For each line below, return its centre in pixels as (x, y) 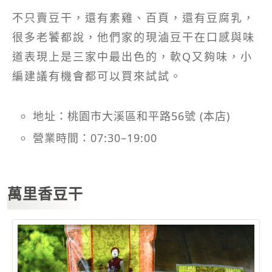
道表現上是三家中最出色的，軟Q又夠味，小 (132, 56)
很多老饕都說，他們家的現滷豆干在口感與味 (134, 37)
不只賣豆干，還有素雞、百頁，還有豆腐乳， (134, 17)
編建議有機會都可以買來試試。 (97, 76)
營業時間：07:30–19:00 (95, 138)
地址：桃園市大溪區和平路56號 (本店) (131, 116)
